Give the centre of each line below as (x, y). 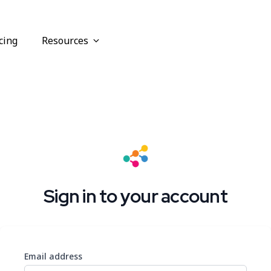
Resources (65, 41)
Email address (53, 256)
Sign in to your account (135, 196)
